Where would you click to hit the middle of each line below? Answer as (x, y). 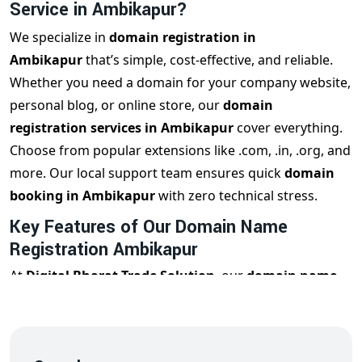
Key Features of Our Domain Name (149, 227)
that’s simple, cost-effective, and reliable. (209, 60)
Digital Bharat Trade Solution (119, 276)
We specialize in (59, 38)
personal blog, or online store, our (116, 105)
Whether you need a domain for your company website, (180, 83)
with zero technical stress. (238, 196)
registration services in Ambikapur (123, 128)
